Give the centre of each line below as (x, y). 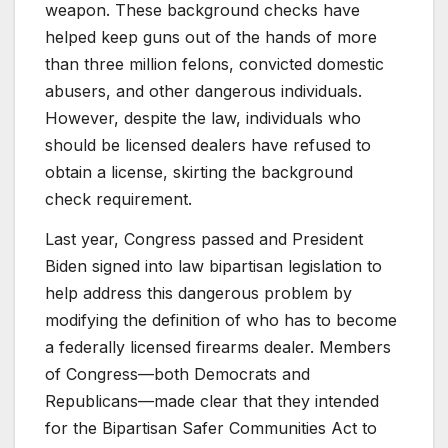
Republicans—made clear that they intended (212, 400)
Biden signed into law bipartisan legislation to (213, 265)
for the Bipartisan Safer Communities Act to (211, 427)
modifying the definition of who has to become (221, 319)
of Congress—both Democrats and (177, 373)
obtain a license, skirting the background (199, 171)
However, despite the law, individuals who (203, 117)
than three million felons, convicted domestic (214, 63)
